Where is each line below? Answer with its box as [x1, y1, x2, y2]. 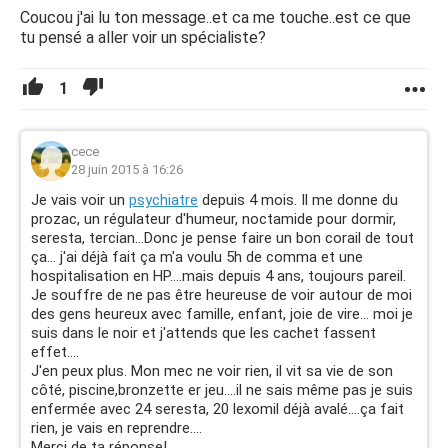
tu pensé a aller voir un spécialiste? [20, 28, 266, 47]
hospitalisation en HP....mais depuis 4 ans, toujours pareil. [31, 267, 406, 285]
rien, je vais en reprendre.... [31, 419, 202, 437]
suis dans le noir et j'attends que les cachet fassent [31, 324, 376, 342]
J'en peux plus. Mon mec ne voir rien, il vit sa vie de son [31, 362, 393, 380]
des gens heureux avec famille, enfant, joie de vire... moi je [31, 305, 413, 323]
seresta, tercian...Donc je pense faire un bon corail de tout [31, 229, 414, 247]
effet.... [31, 343, 79, 361]
